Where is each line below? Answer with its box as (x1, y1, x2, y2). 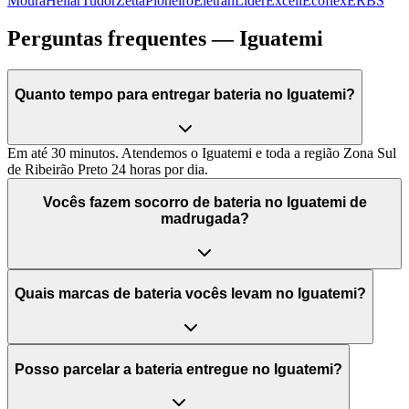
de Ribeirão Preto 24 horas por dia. (7, 161, 208, 177)
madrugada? (160, 211, 249, 227)
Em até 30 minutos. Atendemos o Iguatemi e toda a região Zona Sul (7, 144, 396, 161)
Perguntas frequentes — (7, 26, 239, 51)
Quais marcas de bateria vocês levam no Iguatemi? (15, 286, 366, 302)
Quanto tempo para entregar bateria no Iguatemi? (15, 86, 355, 102)
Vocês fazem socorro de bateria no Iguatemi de (42, 194, 367, 211)
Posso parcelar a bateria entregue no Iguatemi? (15, 361, 342, 377)
